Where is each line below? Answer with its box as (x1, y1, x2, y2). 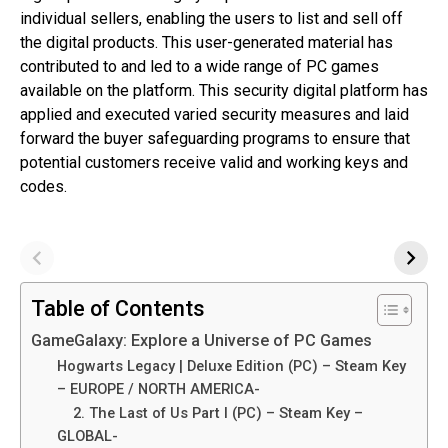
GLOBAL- (56, 426, 122, 445)
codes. (20, 176, 67, 196)
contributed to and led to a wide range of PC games (20, 56, 379, 76)
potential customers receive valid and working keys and (20, 152, 408, 172)
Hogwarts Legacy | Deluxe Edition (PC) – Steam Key (56, 356, 406, 375)
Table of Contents (31, 295, 205, 321)
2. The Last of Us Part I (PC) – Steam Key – (56, 403, 363, 422)
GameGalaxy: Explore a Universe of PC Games (31, 330, 372, 350)
